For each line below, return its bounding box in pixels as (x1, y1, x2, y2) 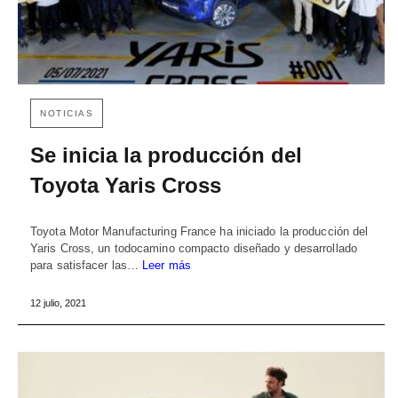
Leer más (142, 258, 191, 272)
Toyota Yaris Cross (30, 172, 221, 197)
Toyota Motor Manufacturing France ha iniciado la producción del (30, 224, 369, 238)
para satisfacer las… (30, 258, 143, 272)
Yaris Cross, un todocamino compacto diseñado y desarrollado (30, 241, 357, 255)
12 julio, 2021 (30, 297, 86, 308)
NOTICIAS (40, 107, 93, 118)
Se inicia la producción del (30, 142, 302, 167)
